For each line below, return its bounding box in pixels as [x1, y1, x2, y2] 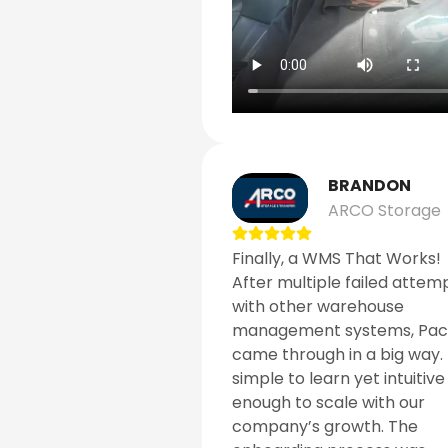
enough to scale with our [231, 391, 425, 415]
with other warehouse [231, 295, 404, 319]
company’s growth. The [231, 415, 418, 439]
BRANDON [328, 174, 412, 198]
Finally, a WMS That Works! [231, 247, 441, 271]
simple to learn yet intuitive [231, 367, 445, 391]
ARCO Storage [328, 199, 442, 223]
